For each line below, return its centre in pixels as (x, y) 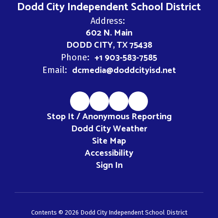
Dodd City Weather (109, 129)
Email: (54, 70)
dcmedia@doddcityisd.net (124, 71)
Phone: (75, 57)
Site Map (109, 141)
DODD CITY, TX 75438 (109, 45)
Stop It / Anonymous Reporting (109, 117)
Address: (108, 21)
